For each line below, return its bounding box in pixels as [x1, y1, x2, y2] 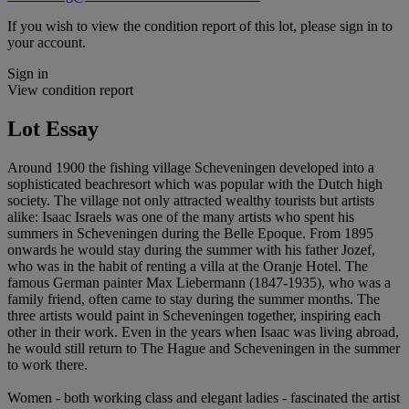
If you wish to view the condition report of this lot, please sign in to [7, 17, 393, 34]
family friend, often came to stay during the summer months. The [7, 290, 380, 307]
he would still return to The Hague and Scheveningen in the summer [7, 340, 400, 356]
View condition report [7, 81, 133, 98]
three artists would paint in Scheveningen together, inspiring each [7, 307, 381, 323]
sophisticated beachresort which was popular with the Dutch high [7, 175, 383, 192]
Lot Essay [7, 116, 99, 141]
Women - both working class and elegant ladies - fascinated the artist [7, 389, 400, 405]
